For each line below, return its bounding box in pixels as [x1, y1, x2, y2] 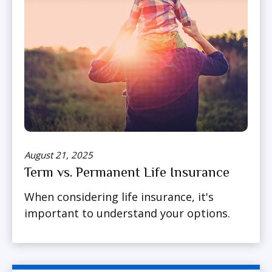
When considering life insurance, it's [24, 189, 214, 205]
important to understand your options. [24, 206, 230, 221]
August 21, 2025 [24, 149, 93, 161]
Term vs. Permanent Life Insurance [24, 165, 229, 180]
